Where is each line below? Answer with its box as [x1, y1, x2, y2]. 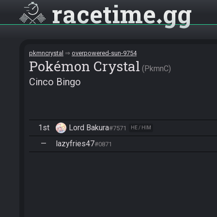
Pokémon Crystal [29, 57, 140, 75]
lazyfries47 [56, 139, 94, 148]
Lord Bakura [69, 123, 109, 132]
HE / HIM [131, 125, 151, 130]
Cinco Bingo [29, 76, 81, 88]
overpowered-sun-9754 [72, 49, 137, 57]
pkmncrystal [29, 49, 63, 57]
